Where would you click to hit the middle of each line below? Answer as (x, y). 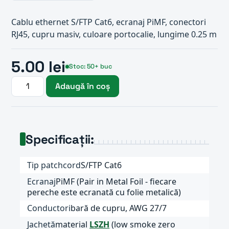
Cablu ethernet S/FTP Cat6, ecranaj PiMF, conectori (109, 22)
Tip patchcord (54, 165)
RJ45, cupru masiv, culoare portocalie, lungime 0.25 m (114, 34)
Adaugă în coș (83, 86)
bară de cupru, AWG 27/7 (119, 208)
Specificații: (60, 139)
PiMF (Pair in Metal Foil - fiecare (116, 181)
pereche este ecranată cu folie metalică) (104, 192)
